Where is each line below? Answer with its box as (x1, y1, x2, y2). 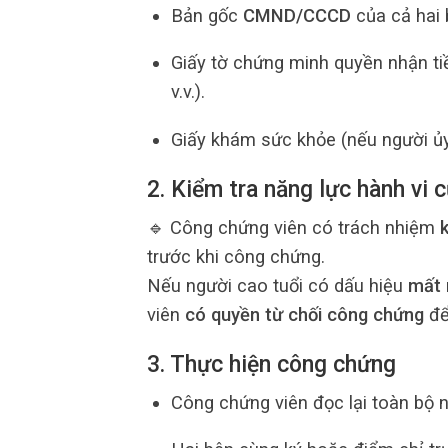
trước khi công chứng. (147, 245, 325, 267)
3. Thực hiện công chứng (147, 351, 396, 379)
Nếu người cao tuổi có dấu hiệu (147, 274, 408, 296)
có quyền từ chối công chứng (185, 303, 424, 325)
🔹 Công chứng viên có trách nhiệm (147, 216, 440, 238)
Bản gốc (170, 4, 243, 26)
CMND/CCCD (242, 4, 351, 26)
